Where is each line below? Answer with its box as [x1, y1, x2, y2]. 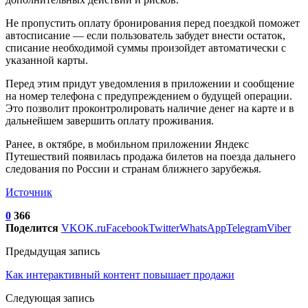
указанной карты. [5, 54, 91, 66]
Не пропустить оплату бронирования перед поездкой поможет [5, 16, 300, 29]
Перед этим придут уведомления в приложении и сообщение [5, 77, 294, 89]
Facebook [106, 221, 148, 234]
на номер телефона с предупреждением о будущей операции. [5, 89, 292, 102]
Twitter [148, 221, 179, 234]
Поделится [5, 221, 58, 234]
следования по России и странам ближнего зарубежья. [5, 162, 261, 175]
